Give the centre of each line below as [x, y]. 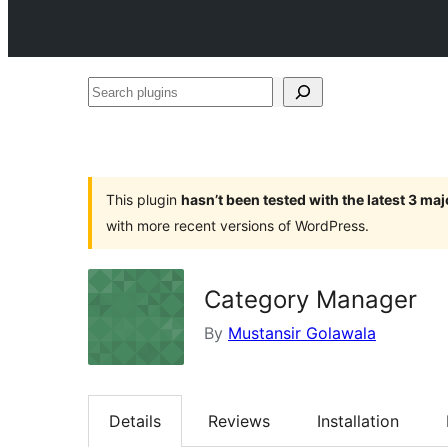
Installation [358, 421]
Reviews [239, 421]
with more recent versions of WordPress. [237, 225]
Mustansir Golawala [302, 333]
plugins [114, 121]
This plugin [143, 199]
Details [135, 421]
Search [113, 91]
